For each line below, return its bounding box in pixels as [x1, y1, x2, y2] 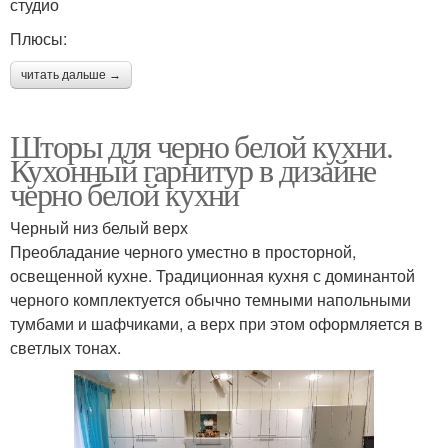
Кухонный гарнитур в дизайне [10, 147, 376, 191]
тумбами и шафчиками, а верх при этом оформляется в [10, 311, 423, 335]
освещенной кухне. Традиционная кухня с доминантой [10, 263, 415, 287]
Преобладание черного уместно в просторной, [10, 239, 356, 263]
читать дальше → [21, 67, 121, 82]
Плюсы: [10, 26, 67, 50]
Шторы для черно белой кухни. [10, 123, 393, 167]
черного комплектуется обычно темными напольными [10, 287, 411, 311]
